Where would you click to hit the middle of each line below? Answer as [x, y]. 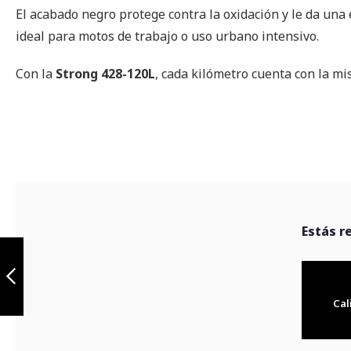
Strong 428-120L [105, 73]
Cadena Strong [56, 242]
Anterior [38, 311]
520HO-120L [45, 257]
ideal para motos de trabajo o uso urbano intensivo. [167, 36]
